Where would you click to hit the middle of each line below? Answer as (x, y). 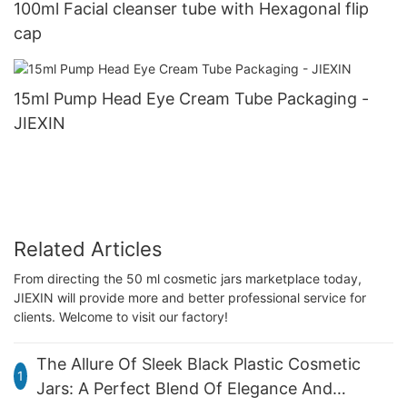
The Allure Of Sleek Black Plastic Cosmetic (198, 363)
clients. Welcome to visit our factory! (121, 316)
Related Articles (88, 249)
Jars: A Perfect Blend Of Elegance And (184, 388)
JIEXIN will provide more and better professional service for (190, 297)
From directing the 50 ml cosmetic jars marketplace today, (188, 278)
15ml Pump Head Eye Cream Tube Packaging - (188, 98)
